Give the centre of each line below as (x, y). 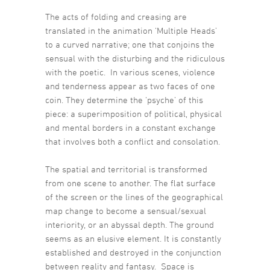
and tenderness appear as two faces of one (130, 86)
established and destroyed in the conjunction (133, 253)
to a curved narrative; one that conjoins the (130, 45)
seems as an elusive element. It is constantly (133, 239)
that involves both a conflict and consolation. (133, 142)
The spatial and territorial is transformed (126, 169)
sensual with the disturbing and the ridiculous (135, 58)
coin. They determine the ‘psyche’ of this (124, 100)
